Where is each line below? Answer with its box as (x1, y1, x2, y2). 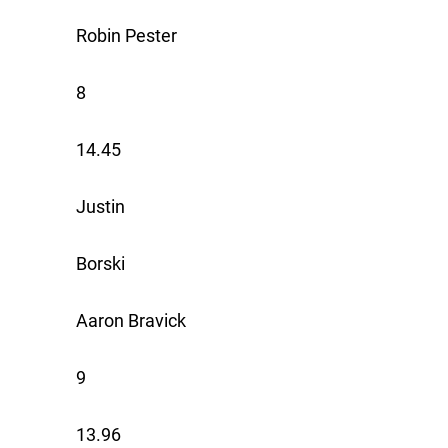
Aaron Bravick (76, 310, 186, 332)
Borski (76, 253, 125, 275)
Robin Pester (76, 25, 177, 47)
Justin (76, 196, 125, 218)
